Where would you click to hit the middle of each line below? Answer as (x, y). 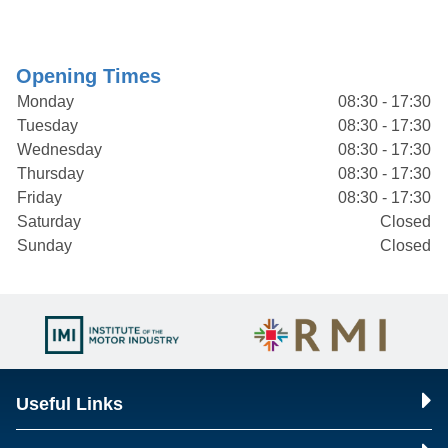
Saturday (49, 221)
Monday (45, 101)
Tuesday (47, 125)
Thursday (50, 173)
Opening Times (88, 76)
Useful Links (69, 404)
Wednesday (59, 149)
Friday (39, 197)
